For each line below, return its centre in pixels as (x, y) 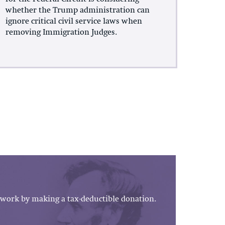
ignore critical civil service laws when (74, 21)
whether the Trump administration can (77, 10)
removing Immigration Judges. (61, 32)
